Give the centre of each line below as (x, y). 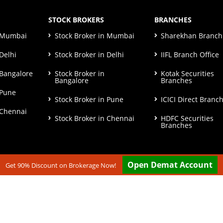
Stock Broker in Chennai (94, 118)
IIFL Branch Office (190, 55)
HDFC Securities (187, 118)
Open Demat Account (170, 165)
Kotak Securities (188, 74)
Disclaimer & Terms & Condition (71, 215)
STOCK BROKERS (76, 20)
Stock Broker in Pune (89, 100)
